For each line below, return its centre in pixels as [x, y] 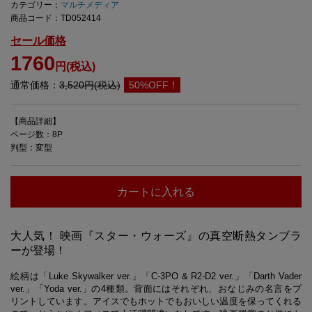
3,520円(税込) [90, 85]
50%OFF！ [152, 85]
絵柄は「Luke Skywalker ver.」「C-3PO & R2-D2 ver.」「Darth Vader [156, 276]
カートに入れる [156, 192]
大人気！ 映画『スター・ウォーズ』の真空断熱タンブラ [156, 235]
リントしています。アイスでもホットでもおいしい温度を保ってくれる [156, 301]
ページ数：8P [37, 134]
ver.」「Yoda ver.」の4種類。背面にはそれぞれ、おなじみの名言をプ [156, 288]
